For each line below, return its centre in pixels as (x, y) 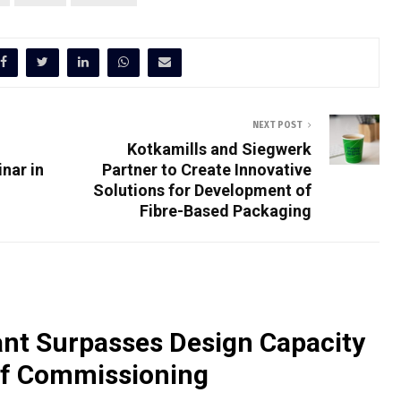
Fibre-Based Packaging (226, 210)
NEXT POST (277, 125)
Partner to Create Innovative (207, 169)
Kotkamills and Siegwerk (219, 149)
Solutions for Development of (202, 190)
